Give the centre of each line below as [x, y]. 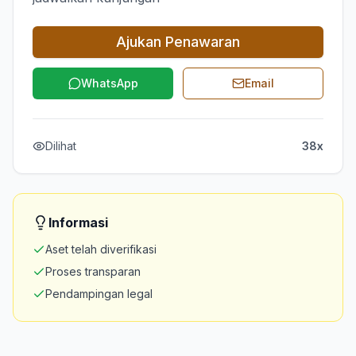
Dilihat [61, 145]
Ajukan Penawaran [178, 41]
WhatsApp [109, 83]
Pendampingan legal [99, 293]
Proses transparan [93, 271]
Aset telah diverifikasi [101, 249]
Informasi [78, 222]
